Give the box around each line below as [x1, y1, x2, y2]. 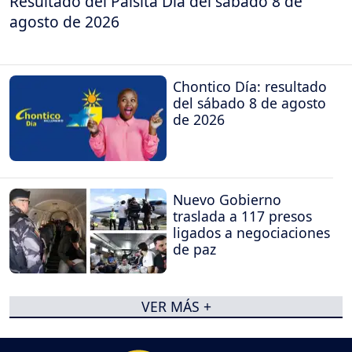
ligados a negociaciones [173, 222, 330, 242]
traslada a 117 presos [173, 206, 312, 225]
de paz [173, 239, 216, 258]
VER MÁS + [141, 296, 211, 316]
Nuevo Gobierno [173, 189, 281, 209]
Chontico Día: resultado [173, 77, 327, 97]
